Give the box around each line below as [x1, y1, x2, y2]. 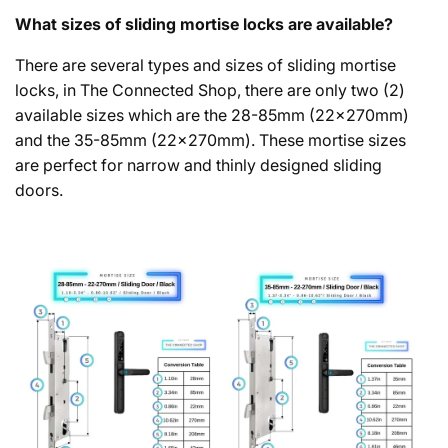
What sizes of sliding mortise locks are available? [15, 13, 393, 34]
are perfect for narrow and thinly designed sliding [15, 154, 382, 175]
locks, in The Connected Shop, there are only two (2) [15, 79, 405, 100]
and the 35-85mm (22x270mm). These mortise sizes [15, 129, 406, 150]
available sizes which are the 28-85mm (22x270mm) [15, 104, 409, 125]
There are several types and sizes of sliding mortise [15, 54, 396, 75]
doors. [15, 179, 67, 200]
